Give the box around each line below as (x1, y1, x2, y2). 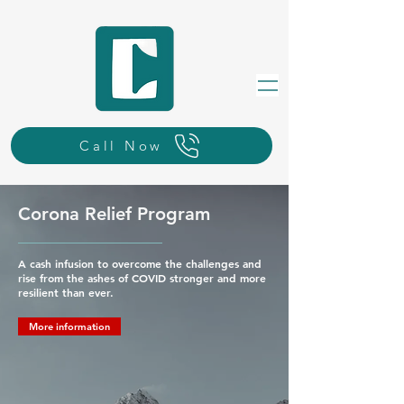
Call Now (79, 137, 163, 154)
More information (29, 320, 110, 333)
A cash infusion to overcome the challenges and (18, 256, 262, 271)
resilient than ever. (18, 285, 114, 299)
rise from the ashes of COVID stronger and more (18, 271, 266, 285)
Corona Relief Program (18, 203, 210, 225)
